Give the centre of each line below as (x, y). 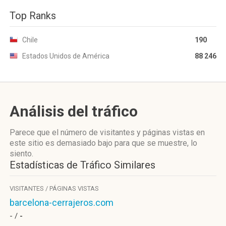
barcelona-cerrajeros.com (62, 203)
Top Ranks (33, 16)
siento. (21, 154)
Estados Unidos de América (66, 56)
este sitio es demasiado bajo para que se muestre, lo (103, 143)
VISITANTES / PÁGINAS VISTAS (54, 188)
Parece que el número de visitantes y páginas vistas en (107, 132)
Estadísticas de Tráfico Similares (82, 165)
